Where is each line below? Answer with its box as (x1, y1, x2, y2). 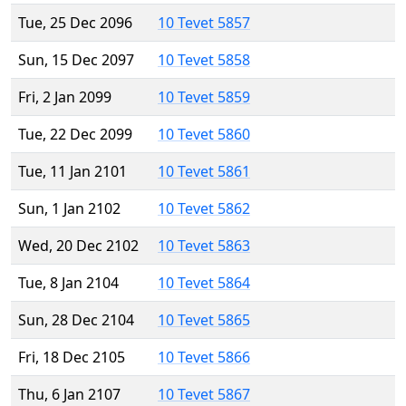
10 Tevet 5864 (158, 273, 250, 294)
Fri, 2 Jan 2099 (18, 87, 111, 108)
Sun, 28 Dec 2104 (18, 310, 134, 331)
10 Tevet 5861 (158, 161, 250, 182)
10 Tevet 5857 (158, 13, 250, 34)
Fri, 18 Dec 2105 (18, 347, 125, 368)
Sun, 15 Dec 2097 (18, 50, 134, 71)
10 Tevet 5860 (158, 124, 250, 145)
